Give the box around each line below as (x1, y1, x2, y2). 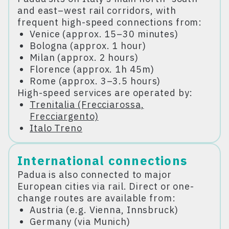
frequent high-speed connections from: (17, 16, 202, 28)
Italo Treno (30, 122, 82, 134)
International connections (17, 152, 187, 169)
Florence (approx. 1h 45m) (30, 63, 154, 75)
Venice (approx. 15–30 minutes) (30, 28, 178, 40)
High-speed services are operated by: (17, 86, 193, 99)
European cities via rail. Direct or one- (17, 180, 194, 192)
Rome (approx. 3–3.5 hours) (30, 75, 161, 87)
